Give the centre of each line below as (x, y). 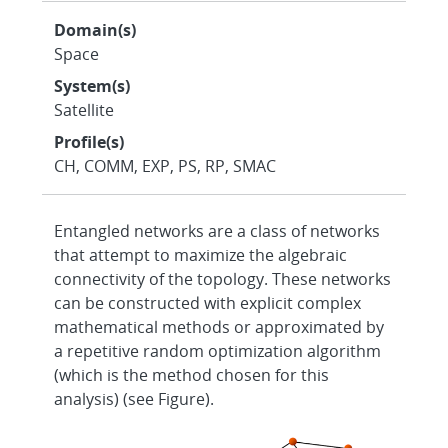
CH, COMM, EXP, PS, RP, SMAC (165, 166)
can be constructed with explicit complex (208, 303)
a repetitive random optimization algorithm (218, 351)
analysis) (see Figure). (134, 399)
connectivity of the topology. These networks (223, 279)
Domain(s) (95, 30)
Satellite (84, 110)
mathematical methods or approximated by (219, 327)
